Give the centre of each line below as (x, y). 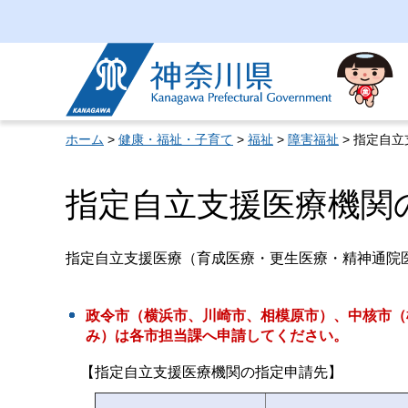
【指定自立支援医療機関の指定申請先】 (211, 372)
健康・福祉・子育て (176, 139)
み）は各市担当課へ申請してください (210, 336)
